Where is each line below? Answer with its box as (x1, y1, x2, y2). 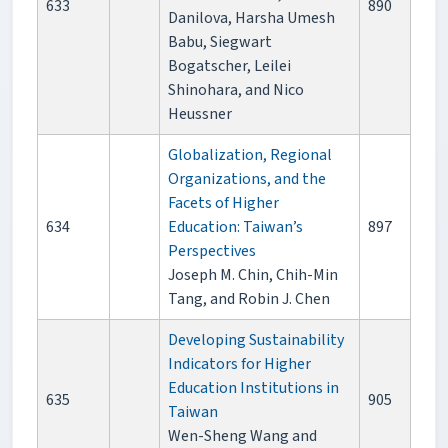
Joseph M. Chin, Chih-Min (168, 264, 338, 287)
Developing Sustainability (168, 329, 344, 352)
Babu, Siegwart (168, 31, 272, 54)
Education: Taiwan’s (168, 216, 303, 239)
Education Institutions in (168, 377, 339, 400)
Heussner (168, 103, 232, 126)
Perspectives (168, 240, 256, 263)
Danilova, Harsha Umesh (168, 7, 335, 30)
